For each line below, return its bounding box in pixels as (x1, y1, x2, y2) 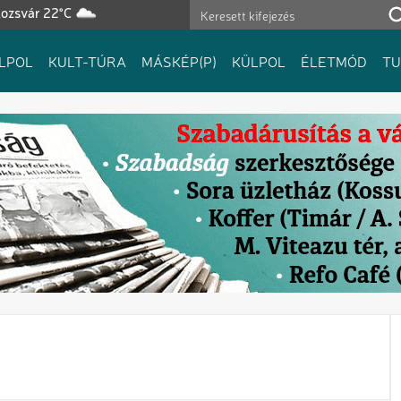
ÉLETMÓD (301, 51, 367, 71)
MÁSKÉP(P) (141, 51, 217, 71)
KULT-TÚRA (48, 51, 126, 71)
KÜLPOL (232, 51, 286, 71)
